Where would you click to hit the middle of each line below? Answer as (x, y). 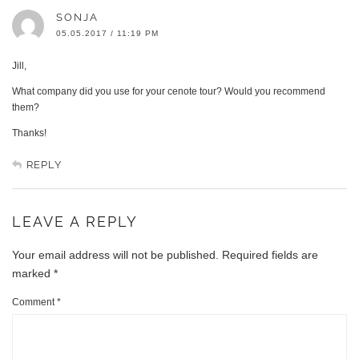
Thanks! (29, 133)
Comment (34, 302)
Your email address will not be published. (115, 254)
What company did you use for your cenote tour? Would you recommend (169, 91)
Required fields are (270, 254)
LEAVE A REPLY (75, 221)
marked (33, 273)
